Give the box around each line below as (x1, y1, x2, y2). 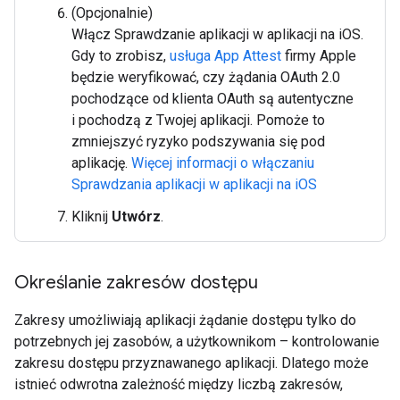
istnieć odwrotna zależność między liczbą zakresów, (14, 376, 343, 393)
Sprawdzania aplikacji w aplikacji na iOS (71, 176, 317, 193)
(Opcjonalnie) (71, 4, 153, 21)
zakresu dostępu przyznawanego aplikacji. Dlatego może (14, 354, 369, 371)
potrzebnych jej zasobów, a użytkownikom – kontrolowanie (14, 333, 379, 350)
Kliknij (71, 208, 112, 225)
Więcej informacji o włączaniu (131, 154, 314, 171)
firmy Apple (281, 47, 356, 64)
